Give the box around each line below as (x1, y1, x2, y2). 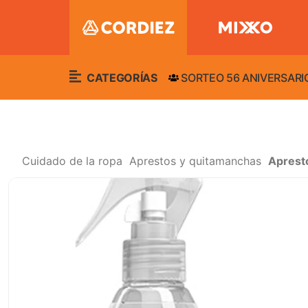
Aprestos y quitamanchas (129, 154, 261, 168)
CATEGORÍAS (84, 70, 157, 85)
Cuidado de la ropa (22, 154, 122, 168)
